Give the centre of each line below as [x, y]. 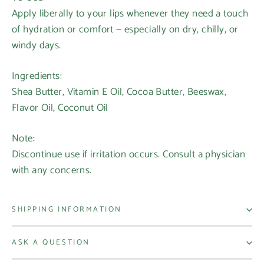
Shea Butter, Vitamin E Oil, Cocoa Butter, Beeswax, [119, 92]
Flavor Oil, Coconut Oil [60, 108]
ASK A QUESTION [51, 243]
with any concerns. [52, 171]
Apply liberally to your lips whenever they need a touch [130, 14]
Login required [66, 235]
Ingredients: [37, 76]
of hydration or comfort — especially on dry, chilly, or [125, 30]
